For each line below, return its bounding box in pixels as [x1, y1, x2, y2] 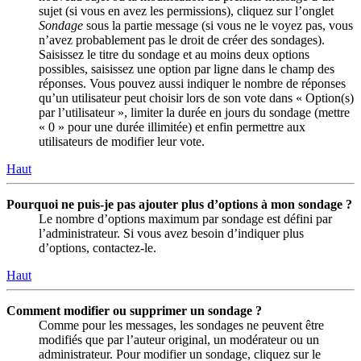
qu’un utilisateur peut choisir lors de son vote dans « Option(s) [39, 91, 354, 106]
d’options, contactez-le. [39, 241, 156, 255]
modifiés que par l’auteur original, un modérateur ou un [39, 333, 319, 347]
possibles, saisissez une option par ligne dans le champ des [39, 62, 334, 77]
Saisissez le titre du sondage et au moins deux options [39, 48, 309, 62]
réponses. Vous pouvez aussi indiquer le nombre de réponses [39, 77, 346, 91]
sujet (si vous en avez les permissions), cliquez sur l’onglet [39, 4, 334, 19]
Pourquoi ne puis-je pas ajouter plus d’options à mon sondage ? [6, 197, 352, 212]
